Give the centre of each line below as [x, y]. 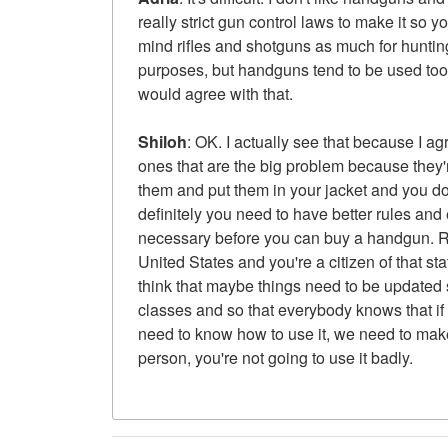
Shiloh [162, 141]
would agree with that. [215, 93]
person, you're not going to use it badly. [275, 357]
